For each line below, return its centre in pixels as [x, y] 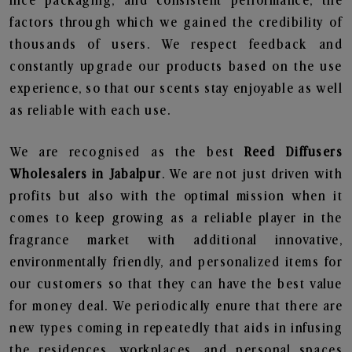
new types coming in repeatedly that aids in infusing [176, 328]
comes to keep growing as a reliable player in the [176, 218]
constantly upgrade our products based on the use [176, 67]
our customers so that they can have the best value [176, 284]
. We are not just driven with [252, 174]
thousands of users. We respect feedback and [176, 45]
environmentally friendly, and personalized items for [176, 262]
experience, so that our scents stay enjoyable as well [176, 89]
